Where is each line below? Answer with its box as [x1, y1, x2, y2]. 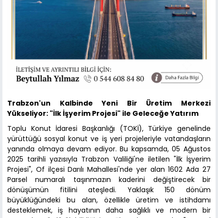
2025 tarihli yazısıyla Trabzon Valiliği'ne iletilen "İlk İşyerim [7, 154, 211, 164]
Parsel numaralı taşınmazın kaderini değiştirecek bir [7, 175, 211, 185]
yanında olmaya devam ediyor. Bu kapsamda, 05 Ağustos [7, 144, 211, 154]
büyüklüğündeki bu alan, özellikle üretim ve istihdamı [7, 195, 211, 205]
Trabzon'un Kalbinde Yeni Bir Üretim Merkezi [7, 98, 211, 109]
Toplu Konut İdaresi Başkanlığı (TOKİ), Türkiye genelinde [7, 124, 211, 134]
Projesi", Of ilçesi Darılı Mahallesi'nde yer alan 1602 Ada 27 [7, 164, 211, 175]
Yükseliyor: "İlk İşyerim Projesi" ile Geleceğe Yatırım [7, 109, 199, 119]
